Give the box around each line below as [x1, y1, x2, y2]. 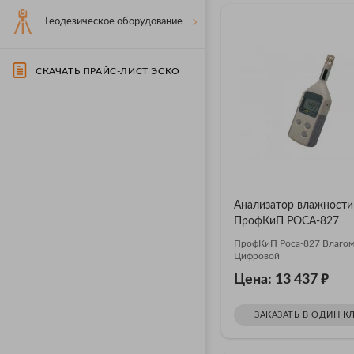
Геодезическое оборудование [45, 17, 183, 27]
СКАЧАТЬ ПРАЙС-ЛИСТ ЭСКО [36, 66, 180, 76]
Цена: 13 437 [234, 272, 321, 287]
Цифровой [234, 250, 280, 261]
